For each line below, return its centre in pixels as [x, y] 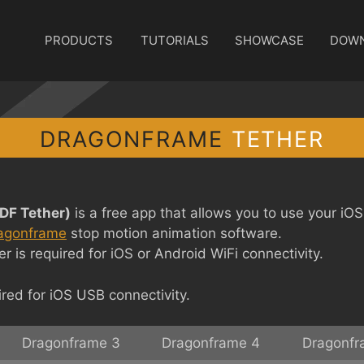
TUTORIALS [175, 40]
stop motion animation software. [174, 233]
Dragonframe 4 [210, 343]
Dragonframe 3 [71, 343]
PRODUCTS [79, 40]
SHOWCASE [269, 40]
